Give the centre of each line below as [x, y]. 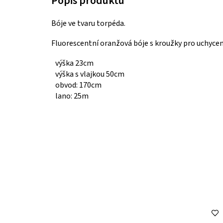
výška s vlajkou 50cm [90, 74]
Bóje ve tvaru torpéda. [88, 24]
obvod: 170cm [78, 85]
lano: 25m [72, 96]
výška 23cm [74, 63]
